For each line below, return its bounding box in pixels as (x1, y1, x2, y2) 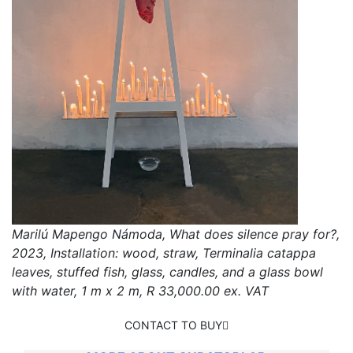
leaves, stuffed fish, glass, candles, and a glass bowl (12, 264, 323, 281)
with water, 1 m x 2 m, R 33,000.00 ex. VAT (12, 283, 269, 299)
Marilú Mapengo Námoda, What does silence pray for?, (12, 226, 340, 243)
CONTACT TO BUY (124, 318, 222, 333)
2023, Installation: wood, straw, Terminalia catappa (12, 245, 316, 262)
